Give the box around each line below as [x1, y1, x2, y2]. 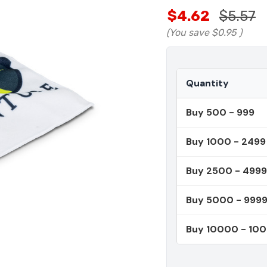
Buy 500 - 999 [186, 106, 254, 119]
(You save [166, 27, 209, 39]
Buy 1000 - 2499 [186, 135, 266, 148]
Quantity [186, 77, 229, 90]
